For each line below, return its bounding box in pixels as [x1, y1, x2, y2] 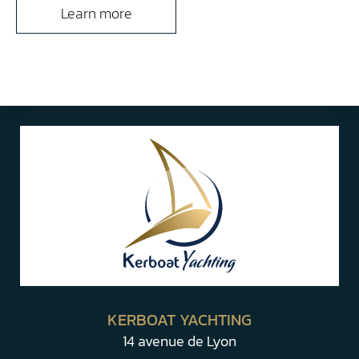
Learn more [60, 2, 132, 24]
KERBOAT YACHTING [107, 308, 252, 332]
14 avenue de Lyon [123, 330, 236, 352]
